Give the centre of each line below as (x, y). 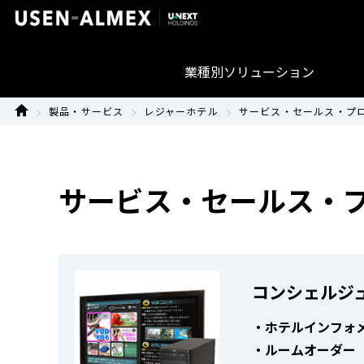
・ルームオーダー (304, 349)
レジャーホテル (181, 111)
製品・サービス (87, 111)
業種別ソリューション (249, 71)
